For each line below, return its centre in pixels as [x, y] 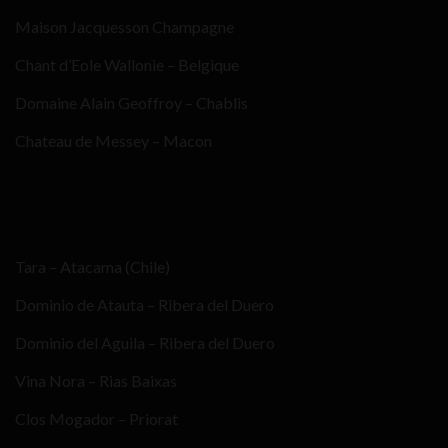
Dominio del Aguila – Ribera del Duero [145, 342]
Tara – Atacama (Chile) [92, 266]
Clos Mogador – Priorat [96, 418]
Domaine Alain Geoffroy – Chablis [131, 102]
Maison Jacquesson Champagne [124, 26]
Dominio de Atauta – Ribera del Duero [144, 304]
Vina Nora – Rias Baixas [96, 380]
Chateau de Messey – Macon [113, 140]
